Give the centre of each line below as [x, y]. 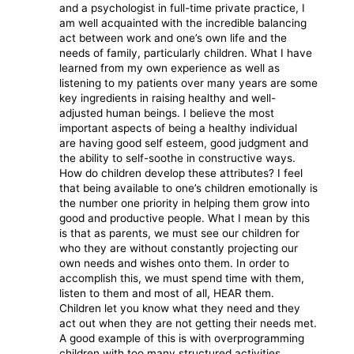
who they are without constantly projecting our [179, 248]
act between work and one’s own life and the [173, 38]
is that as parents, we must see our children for [180, 233]
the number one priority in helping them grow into [185, 203]
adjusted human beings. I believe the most [167, 113]
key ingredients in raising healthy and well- [168, 98]
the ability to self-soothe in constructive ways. [178, 158]
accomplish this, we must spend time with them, [182, 278]
